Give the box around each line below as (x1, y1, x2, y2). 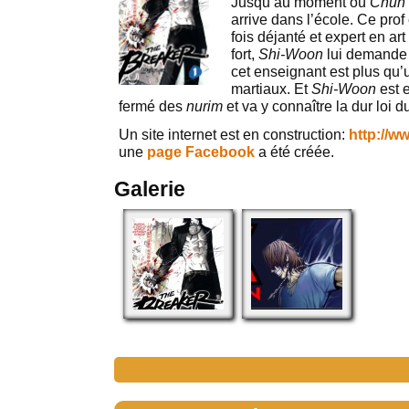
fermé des (119, 99, 186, 114)
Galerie (114, 177, 185, 201)
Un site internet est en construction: (119, 127, 349, 142)
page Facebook (147, 144, 255, 160)
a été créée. (255, 144, 334, 160)
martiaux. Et (231, 81, 311, 97)
